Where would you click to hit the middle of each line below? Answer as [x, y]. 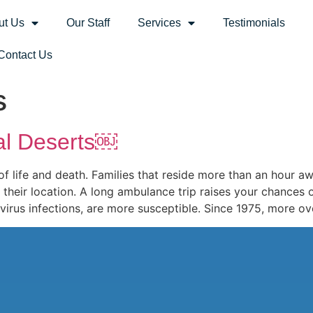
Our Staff [88, 23]
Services [159, 23]
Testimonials [254, 23]
